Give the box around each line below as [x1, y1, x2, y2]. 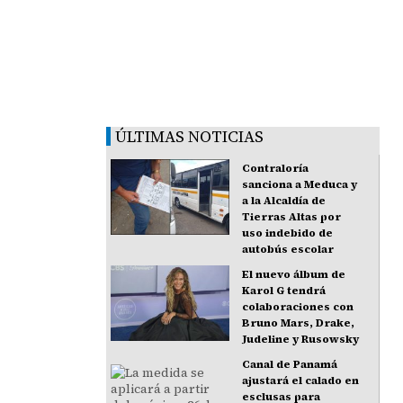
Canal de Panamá [242, 357, 338, 372]
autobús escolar [242, 242, 335, 257]
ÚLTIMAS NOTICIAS [115, 125, 264, 148]
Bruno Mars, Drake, [242, 316, 355, 331]
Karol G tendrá [242, 283, 327, 299]
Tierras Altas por [242, 210, 342, 225]
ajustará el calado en [242, 373, 360, 389]
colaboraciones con [242, 300, 354, 315]
